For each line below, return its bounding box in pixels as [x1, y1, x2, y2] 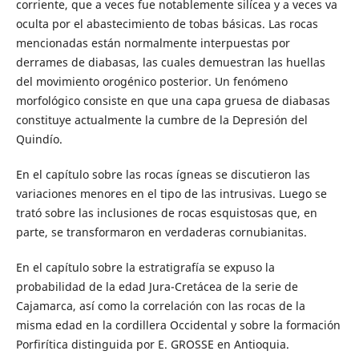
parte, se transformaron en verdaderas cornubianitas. [15, 224, 307, 240]
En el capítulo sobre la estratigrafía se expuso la [15, 260, 275, 276]
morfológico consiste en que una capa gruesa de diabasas [15, 93, 330, 109]
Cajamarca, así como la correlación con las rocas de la [15, 298, 305, 314]
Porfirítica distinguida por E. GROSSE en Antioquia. [15, 337, 289, 353]
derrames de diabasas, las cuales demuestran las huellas [15, 54, 325, 71]
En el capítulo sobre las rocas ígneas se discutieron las [15, 167, 310, 183]
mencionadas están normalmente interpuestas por [15, 35, 290, 51]
